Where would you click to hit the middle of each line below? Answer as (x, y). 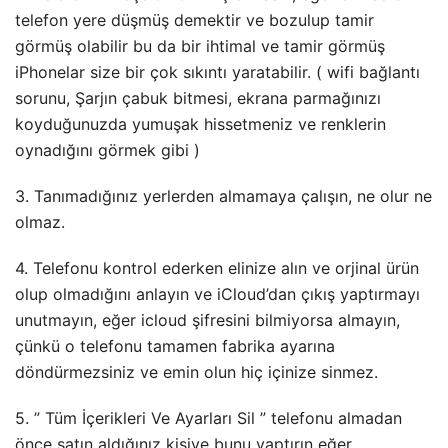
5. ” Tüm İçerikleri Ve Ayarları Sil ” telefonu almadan (208, 418)
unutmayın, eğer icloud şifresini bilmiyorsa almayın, (207, 320)
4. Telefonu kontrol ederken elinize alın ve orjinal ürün (217, 268)
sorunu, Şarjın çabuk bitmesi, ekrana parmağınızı (198, 98)
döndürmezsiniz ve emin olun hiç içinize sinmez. (196, 372)
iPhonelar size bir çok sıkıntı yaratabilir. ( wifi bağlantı (217, 72)
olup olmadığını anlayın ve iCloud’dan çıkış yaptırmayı (217, 294)
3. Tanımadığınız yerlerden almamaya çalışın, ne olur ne (223, 196)
